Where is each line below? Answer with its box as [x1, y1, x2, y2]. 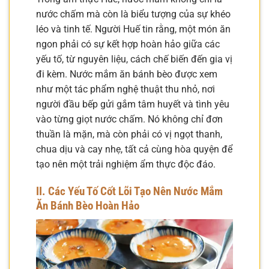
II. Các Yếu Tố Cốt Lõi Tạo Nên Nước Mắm [36, 184, 223, 199]
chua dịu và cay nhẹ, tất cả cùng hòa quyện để [36, 144, 232, 156]
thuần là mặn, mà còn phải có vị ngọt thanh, [36, 128, 222, 141]
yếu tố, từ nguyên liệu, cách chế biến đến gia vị [36, 53, 232, 65]
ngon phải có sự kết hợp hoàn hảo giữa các [36, 38, 220, 50]
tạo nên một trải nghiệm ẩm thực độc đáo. [36, 159, 216, 171]
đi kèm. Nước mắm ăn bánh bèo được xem [36, 68, 217, 80]
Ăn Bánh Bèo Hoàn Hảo [36, 199, 139, 213]
